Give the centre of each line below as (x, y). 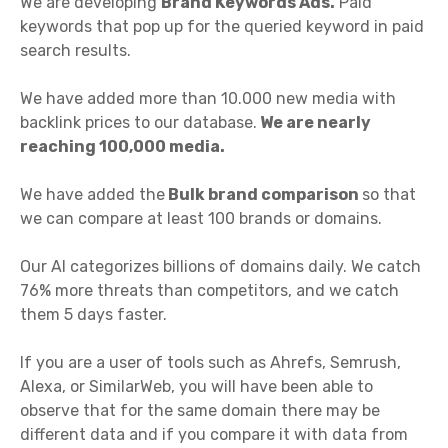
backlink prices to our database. (138, 123)
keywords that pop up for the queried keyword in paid (222, 27)
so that (389, 195)
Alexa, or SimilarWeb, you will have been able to (196, 387)
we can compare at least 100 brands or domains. (201, 219)
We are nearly (314, 123)
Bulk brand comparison (263, 195)
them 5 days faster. (93, 315)
